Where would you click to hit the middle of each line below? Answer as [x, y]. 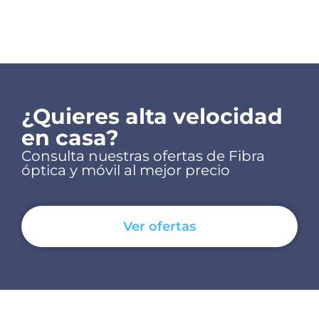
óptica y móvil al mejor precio [126, 171]
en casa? [70, 138]
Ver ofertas [159, 227]
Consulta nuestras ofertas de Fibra [143, 156]
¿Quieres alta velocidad [152, 117]
